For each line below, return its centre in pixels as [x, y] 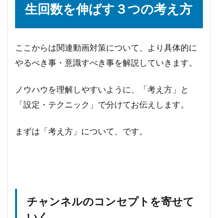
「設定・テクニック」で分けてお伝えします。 [102, 105]
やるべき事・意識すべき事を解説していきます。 [106, 63]
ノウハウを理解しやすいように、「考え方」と [102, 90]
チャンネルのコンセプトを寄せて [110, 202]
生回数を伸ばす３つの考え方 [109, 9]
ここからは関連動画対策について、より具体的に [106, 48]
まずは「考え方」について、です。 [81, 131]
